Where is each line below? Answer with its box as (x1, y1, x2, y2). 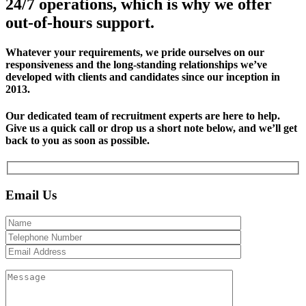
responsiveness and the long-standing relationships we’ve (5, 58, 267, 70)
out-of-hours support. (5, 13, 154, 31)
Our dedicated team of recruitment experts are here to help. (5, 110, 280, 122)
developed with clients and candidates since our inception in (5, 70, 280, 83)
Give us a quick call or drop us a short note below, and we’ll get (5, 122, 297, 135)
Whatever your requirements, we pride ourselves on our (5, 46, 264, 58)
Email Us (5, 187, 57, 202)
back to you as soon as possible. (5, 135, 150, 147)
